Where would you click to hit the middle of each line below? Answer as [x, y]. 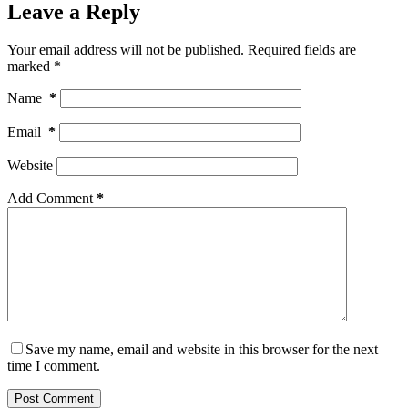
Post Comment [54, 399]
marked [31, 66]
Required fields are [302, 50]
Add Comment [50, 199]
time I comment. [54, 366]
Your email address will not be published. [126, 50]
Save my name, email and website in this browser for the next [202, 350]
